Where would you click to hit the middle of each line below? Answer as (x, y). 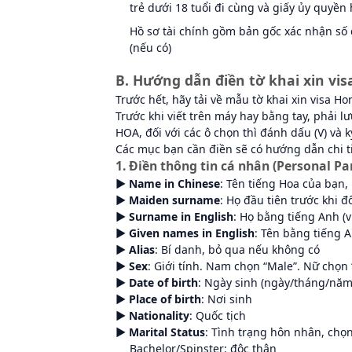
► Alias (135, 249)
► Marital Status (160, 332)
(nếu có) (151, 47)
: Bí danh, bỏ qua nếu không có (237, 249)
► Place (136, 299)
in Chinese (191, 183)
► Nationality (152, 315)
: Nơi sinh (227, 299)
